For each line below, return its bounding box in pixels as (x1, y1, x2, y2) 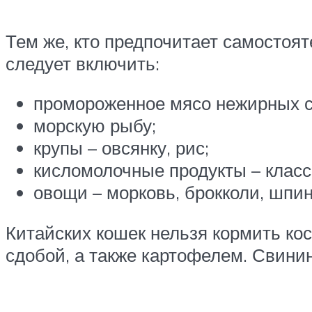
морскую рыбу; (33, 114, 156, 137)
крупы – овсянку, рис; (33, 136, 209, 159)
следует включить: (6, 52, 159, 75)
